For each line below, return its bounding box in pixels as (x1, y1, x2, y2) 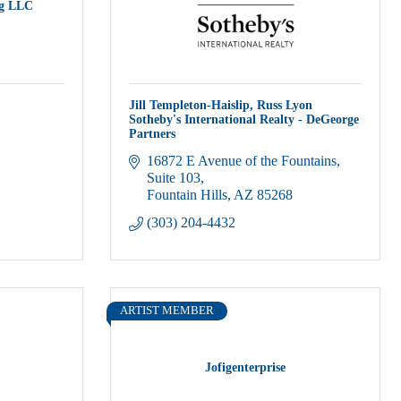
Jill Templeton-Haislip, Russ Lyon (129, 98, 312, 112)
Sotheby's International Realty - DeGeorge (129, 113, 359, 126)
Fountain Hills (147, 187, 227, 202)
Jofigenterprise (205, 360, 286, 374)
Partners (129, 127, 175, 141)
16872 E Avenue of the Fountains (147, 153, 337, 168)
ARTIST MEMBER (120, 304, 214, 317)
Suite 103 (147, 170, 200, 185)
